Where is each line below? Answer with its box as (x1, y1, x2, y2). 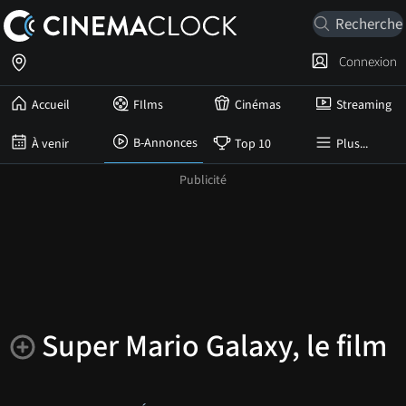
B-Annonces (133, 134, 198, 152)
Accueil (32, 96, 70, 114)
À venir (32, 134, 69, 153)
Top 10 (235, 134, 271, 153)
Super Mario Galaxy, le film (42, 324, 387, 369)
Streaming (336, 96, 391, 114)
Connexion (333, 52, 397, 72)
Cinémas (235, 96, 281, 114)
